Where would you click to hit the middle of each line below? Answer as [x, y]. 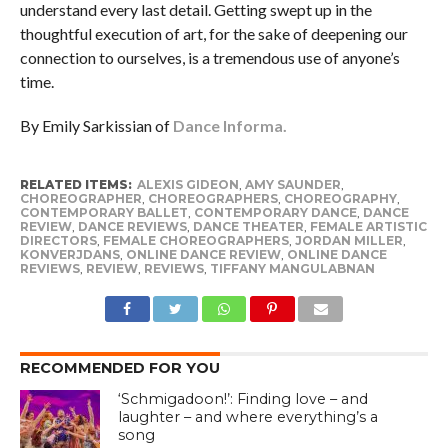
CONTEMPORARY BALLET [103, 212]
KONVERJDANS [69, 254]
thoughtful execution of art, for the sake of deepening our [213, 33]
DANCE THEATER [248, 226]
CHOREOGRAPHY [340, 198]
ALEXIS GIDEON [187, 184]
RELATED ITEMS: [75, 184]
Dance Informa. [229, 125]
